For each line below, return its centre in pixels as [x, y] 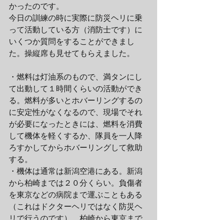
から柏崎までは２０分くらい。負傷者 [76, 182]
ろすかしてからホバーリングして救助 [76, 147]
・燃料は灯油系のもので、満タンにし [76, 76]
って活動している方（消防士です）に [76, 29]
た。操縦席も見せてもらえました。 [72, 53]
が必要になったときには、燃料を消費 [76, 124]
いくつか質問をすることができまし [72, 41]
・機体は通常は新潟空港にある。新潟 [76, 171]
